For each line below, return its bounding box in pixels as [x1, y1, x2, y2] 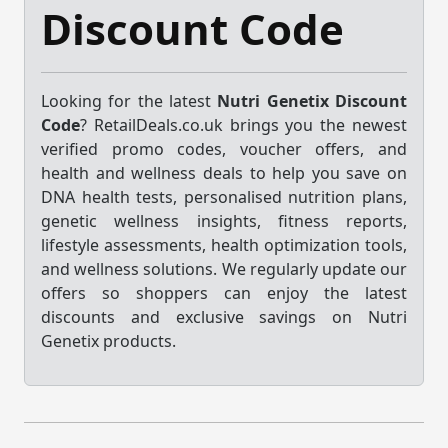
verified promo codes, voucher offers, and [41, 137, 407, 160]
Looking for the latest [41, 89, 218, 112]
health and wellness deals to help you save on [41, 161, 407, 184]
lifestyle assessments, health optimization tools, [41, 233, 407, 256]
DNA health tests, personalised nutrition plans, [41, 185, 407, 208]
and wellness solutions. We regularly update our [41, 257, 407, 280]
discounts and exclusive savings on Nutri [41, 305, 407, 328]
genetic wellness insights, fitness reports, [41, 209, 407, 232]
